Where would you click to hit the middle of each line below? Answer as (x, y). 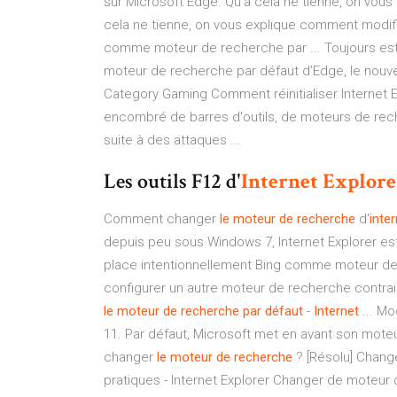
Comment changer (162, 219)
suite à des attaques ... (172, 140)
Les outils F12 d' (172, 181)
